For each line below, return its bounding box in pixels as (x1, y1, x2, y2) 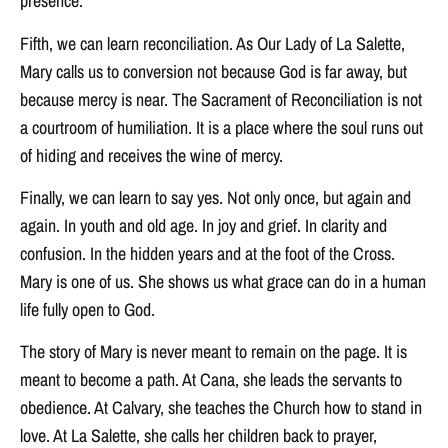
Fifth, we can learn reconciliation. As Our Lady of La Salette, (20, 30, 405, 56)
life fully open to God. (20, 296, 155, 322)
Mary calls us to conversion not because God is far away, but (20, 58, 407, 84)
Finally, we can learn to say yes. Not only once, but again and (20, 184, 411, 210)
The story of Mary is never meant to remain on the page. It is (20, 339, 407, 365)
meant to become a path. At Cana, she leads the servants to (20, 367, 402, 393)
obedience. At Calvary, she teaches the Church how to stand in (20, 395, 422, 421)
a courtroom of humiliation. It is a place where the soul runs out (20, 114, 423, 140)
